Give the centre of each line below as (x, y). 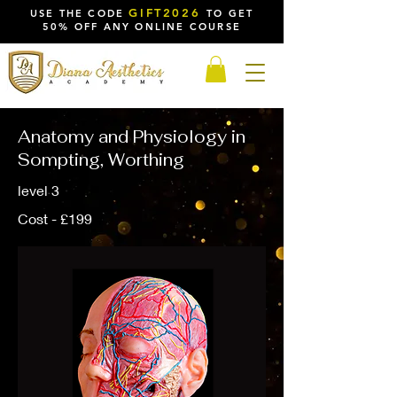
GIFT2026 (165, 12)
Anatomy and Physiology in (132, 136)
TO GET (230, 13)
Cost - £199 (55, 218)
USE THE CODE (79, 13)
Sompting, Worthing (101, 160)
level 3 (40, 190)
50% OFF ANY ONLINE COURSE (142, 27)
